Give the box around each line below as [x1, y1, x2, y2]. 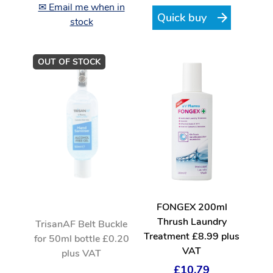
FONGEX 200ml [156, 203, 227, 213]
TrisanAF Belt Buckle [35, 220, 127, 230]
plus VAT [62, 249, 101, 259]
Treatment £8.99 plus [144, 232, 239, 242]
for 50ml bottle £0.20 [34, 235, 129, 244]
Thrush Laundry [157, 218, 227, 227]
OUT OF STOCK [37, 58, 101, 67]
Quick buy [157, 12, 207, 24]
